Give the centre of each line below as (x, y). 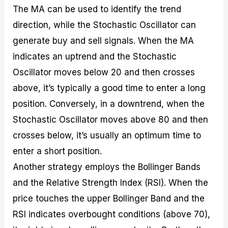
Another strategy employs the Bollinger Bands (107, 167)
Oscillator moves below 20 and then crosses (104, 73)
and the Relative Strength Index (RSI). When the (111, 183)
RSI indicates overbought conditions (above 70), (112, 215)
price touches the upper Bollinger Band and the (109, 199)
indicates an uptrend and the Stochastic (95, 57)
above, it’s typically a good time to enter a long (109, 88)
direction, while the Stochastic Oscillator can (105, 25)
